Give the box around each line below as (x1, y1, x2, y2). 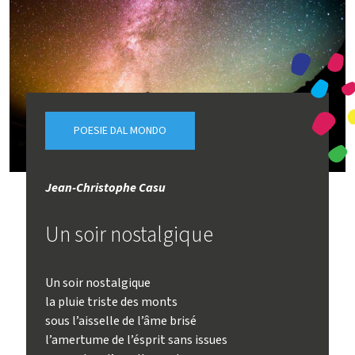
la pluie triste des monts (45, 292, 178, 311)
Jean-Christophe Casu (45, 178, 166, 197)
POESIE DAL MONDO (74, 122, 167, 139)
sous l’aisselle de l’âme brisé (45, 311, 197, 330)
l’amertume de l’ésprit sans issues (45, 330, 228, 349)
